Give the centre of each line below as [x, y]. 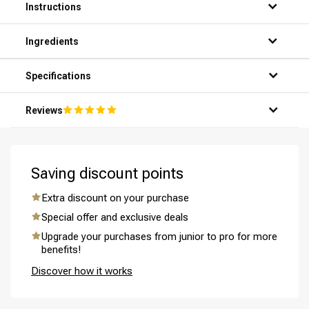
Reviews [44, 110]
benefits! [61, 250]
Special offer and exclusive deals [115, 218]
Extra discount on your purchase [115, 198]
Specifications [58, 76]
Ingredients [52, 42]
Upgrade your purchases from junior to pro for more [159, 237]
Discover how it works [82, 271]
